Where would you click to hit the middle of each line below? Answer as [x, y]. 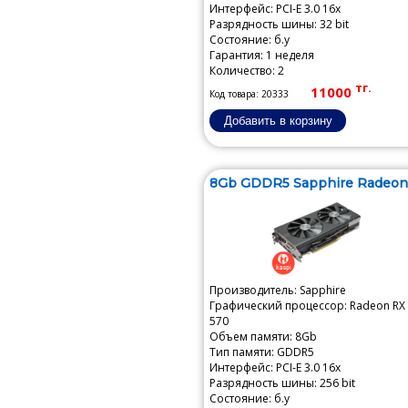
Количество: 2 [247, 71]
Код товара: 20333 [249, 94]
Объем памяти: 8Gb [263, 337]
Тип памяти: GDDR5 [262, 352]
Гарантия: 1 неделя [262, 55]
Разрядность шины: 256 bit [282, 383]
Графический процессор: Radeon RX [307, 306]
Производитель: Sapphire [278, 290]
